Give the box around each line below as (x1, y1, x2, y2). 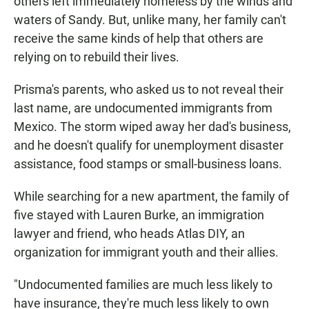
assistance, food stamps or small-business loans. (14, 157, 282, 172)
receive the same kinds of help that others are (14, 31, 263, 46)
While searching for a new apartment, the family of (14, 189, 289, 204)
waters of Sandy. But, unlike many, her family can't (14, 12, 286, 28)
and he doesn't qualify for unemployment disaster (14, 138, 283, 153)
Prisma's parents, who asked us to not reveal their (14, 82, 283, 97)
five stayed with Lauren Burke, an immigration (14, 208, 264, 223)
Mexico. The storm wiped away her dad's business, (14, 119, 291, 134)
